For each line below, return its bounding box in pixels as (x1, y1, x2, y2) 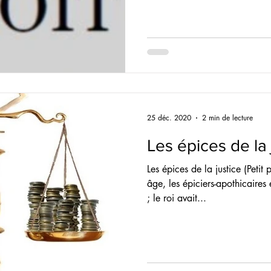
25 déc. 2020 (147, 113, 191, 123)
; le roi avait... (147, 191, 206, 204)
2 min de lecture (202, 113, 253, 123)
